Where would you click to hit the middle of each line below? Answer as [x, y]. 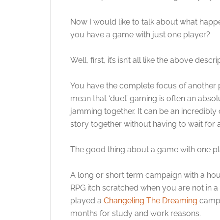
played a [87, 201]
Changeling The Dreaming [151, 201]
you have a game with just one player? [140, 35]
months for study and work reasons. [136, 213]
